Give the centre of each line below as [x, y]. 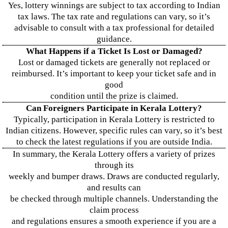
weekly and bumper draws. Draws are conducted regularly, [114, 176]
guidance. [114, 39]
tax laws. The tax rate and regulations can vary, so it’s [114, 17]
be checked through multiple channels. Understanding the [114, 199]
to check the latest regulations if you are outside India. [114, 142]
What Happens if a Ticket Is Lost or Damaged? [114, 51]
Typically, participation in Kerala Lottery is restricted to [114, 119]
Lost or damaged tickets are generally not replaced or [114, 62]
